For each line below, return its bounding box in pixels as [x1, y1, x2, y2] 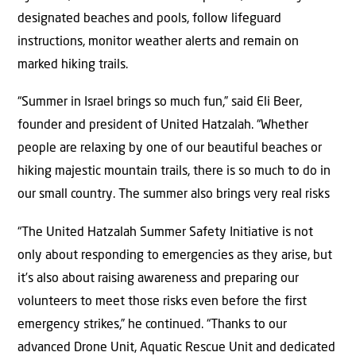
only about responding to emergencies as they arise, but [17, 249, 332, 262]
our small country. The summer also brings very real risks [17, 188, 330, 202]
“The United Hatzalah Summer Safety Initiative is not [17, 226, 313, 239]
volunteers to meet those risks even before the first [17, 295, 307, 308]
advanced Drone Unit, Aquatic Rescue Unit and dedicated [17, 341, 335, 354]
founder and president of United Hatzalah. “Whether [17, 119, 308, 133]
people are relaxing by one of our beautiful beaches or [17, 142, 322, 156]
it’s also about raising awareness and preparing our [17, 272, 299, 285]
